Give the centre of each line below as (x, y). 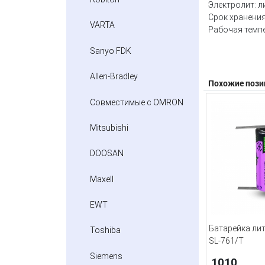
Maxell (102, 179)
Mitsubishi (109, 127)
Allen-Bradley (114, 77)
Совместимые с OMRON (137, 102)
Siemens (106, 256)
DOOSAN (107, 153)
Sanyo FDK (111, 51)
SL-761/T (226, 241)
